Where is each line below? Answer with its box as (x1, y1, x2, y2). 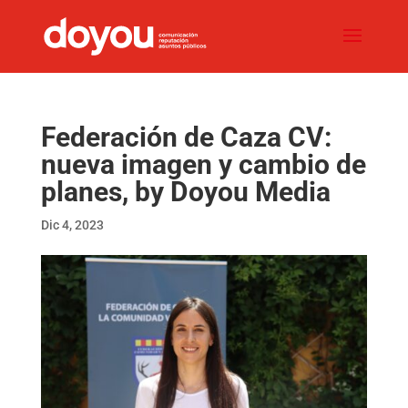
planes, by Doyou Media (40, 176, 331, 208)
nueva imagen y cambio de (40, 148, 366, 180)
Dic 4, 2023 (40, 218, 104, 232)
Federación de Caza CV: (40, 121, 331, 153)
